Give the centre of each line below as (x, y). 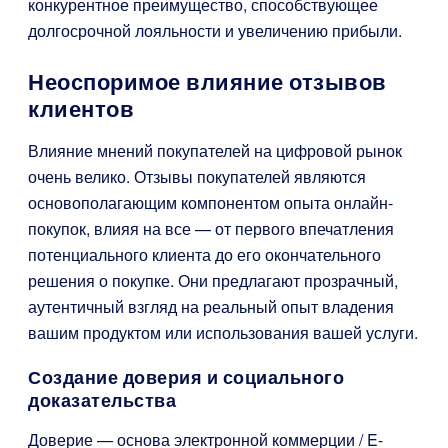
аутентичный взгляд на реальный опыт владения (211, 306)
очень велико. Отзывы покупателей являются (197, 176)
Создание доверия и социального (186, 377)
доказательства (102, 400)
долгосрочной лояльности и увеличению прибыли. (215, 30)
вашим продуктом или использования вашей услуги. (223, 332)
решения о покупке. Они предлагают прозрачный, (213, 280)
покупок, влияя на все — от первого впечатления (211, 228)
